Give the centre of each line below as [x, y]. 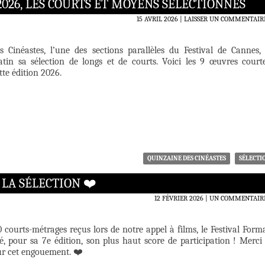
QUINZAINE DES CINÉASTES [187, 159]
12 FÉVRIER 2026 [179, 198]
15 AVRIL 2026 [157, 19]
